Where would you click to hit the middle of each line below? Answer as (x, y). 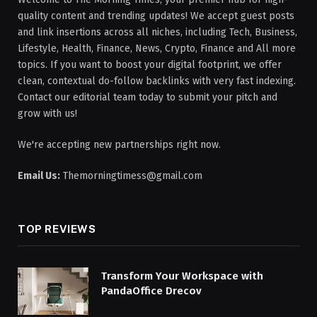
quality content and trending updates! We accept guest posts (156, 16)
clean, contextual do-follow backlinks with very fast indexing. (157, 81)
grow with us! (47, 114)
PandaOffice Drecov (151, 291)
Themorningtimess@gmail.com (131, 176)
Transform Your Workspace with (182, 276)
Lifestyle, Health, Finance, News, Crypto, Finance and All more (157, 49)
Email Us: (39, 176)
